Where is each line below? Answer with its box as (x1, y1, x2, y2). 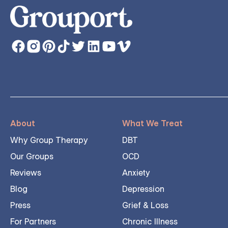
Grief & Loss (122, 200, 168, 211)
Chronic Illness (122, 216, 178, 227)
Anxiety (122, 167, 150, 178)
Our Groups (10, 151, 53, 162)
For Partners (10, 216, 56, 227)
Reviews (10, 167, 41, 178)
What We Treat (122, 118, 183, 129)
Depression (122, 184, 164, 194)
